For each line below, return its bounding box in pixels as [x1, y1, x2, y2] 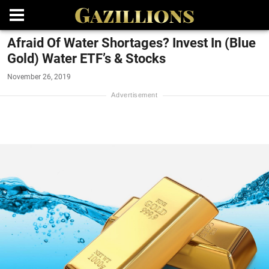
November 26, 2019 [7, 73, 71, 81]
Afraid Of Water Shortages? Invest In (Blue [7, 35, 256, 50]
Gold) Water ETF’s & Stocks [7, 51, 166, 66]
